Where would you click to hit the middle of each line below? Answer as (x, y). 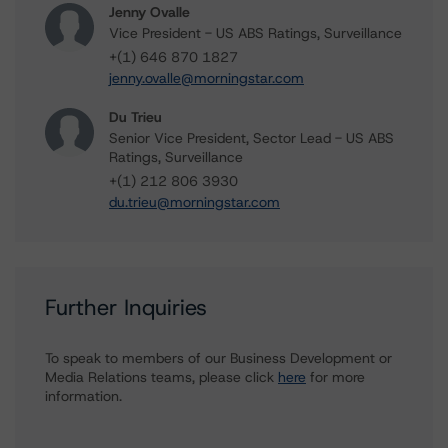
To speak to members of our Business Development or (218, 358)
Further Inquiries (126, 307)
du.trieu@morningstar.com (194, 202)
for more (335, 377)
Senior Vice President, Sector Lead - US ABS (251, 138)
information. (83, 396)
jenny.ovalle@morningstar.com (206, 78)
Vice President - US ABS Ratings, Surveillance (255, 33)
